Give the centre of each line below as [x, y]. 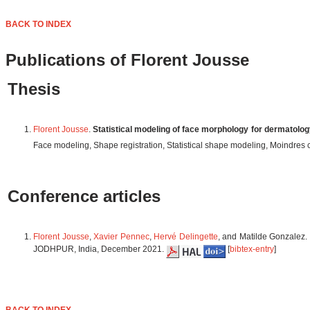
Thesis [34, 89]
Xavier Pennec [121, 236]
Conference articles [84, 196]
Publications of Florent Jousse [127, 60]
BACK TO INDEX [38, 24]
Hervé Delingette [186, 236]
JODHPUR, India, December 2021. [100, 249]
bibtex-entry [252, 249]
